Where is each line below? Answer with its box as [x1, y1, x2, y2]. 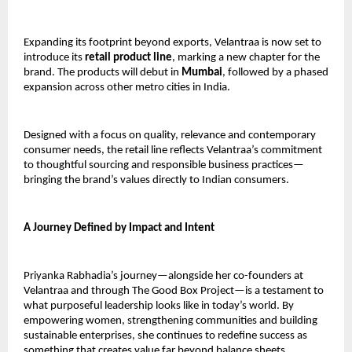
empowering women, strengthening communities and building [24, 314, 317, 327]
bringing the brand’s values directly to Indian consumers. [24, 174, 289, 186]
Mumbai [181, 66, 222, 79]
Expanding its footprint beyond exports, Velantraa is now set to [24, 36, 321, 49]
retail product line [85, 51, 172, 64]
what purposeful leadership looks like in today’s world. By [24, 299, 294, 312]
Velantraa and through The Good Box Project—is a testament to [24, 284, 324, 297]
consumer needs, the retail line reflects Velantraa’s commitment [24, 144, 322, 156]
